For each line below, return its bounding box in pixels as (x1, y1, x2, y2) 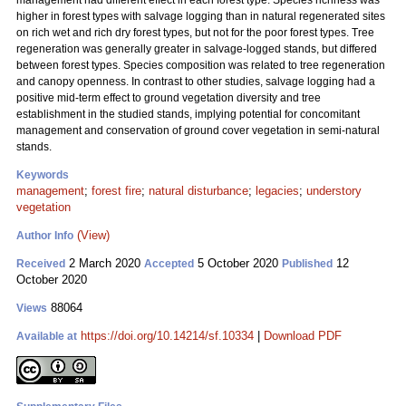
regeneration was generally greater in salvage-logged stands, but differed (16, 43, 377, 55)
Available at (16, 330, 77, 343)
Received (16, 257, 65, 270)
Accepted (144, 257, 194, 270)
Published (282, 257, 333, 270)
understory (306, 184, 362, 198)
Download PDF (264, 329, 342, 343)
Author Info (16, 229, 73, 242)
